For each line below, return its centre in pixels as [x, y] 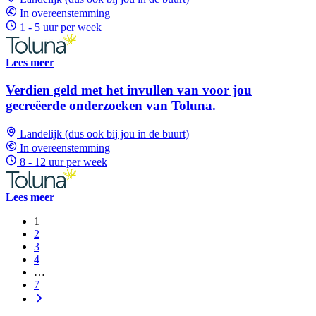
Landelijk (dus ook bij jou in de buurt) [104, 134]
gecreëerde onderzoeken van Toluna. [111, 105]
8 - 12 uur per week [63, 162]
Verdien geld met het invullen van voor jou [129, 90]
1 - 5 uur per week [61, 27]
